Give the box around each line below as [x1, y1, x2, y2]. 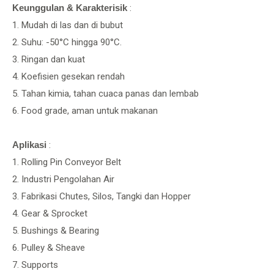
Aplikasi [12, 139, 46, 150]
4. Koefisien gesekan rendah [12, 71, 125, 82]
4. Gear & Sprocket [12, 208, 87, 219]
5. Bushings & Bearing [12, 225, 99, 236]
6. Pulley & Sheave [12, 242, 85, 253]
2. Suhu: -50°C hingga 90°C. [12, 37, 122, 48]
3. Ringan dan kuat [12, 54, 85, 65]
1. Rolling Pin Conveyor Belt [12, 157, 121, 168]
